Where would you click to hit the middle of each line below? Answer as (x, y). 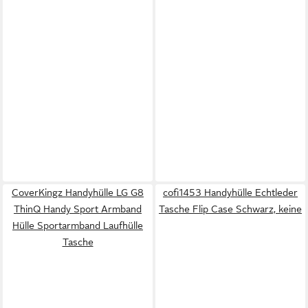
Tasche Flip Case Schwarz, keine (230, 209)
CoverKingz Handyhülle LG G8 (78, 192)
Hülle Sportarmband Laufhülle (78, 225)
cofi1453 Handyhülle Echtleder (230, 192)
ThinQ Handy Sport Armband (78, 209)
